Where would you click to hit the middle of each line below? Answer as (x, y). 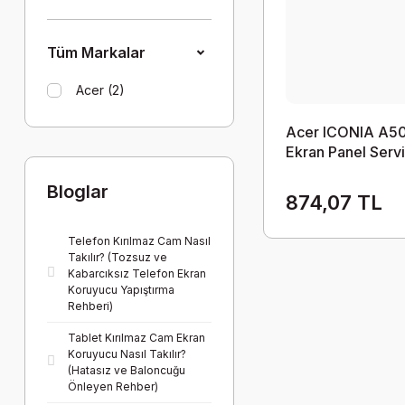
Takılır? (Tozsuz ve (118, 257)
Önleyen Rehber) (113, 386)
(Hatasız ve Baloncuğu (127, 370)
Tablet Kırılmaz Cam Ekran (137, 338)
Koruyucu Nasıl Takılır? (127, 354)
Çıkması (313, 172)
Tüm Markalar (96, 52)
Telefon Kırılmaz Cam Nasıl (139, 241)
